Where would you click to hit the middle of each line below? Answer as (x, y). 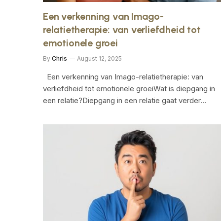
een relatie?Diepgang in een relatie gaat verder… (125, 100)
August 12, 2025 (99, 58)
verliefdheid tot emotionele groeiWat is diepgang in (129, 88)
